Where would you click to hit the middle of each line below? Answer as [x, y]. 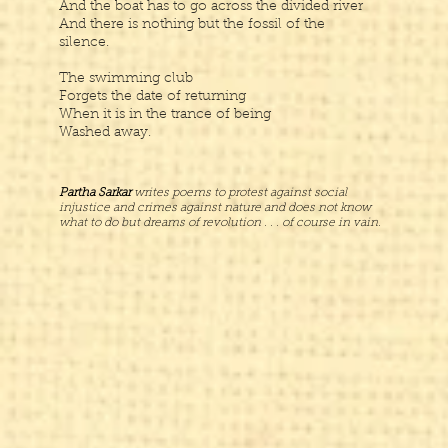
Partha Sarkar [95, 193]
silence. [84, 43]
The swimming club [126, 79]
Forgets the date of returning [152, 97]
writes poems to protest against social [239, 193]
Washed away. [105, 133]
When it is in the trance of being [165, 115]
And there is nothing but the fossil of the [192, 25]
